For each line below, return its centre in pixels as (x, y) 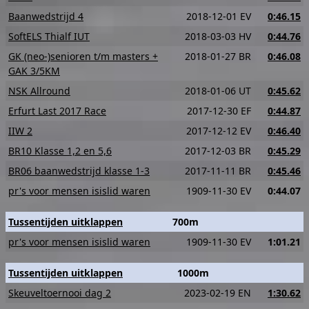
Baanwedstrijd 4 (46, 16)
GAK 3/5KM (34, 71)
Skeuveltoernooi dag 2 (60, 293)
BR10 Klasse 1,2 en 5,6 (60, 151)
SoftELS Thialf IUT (49, 36)
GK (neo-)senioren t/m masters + (83, 56)
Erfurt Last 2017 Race (57, 111)
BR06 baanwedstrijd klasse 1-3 (79, 171)
